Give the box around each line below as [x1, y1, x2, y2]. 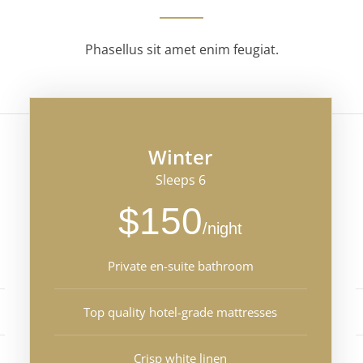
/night [203, 219, 243, 237]
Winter [148, 143, 213, 170]
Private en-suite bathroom [107, 257, 254, 274]
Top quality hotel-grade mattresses [83, 303, 278, 320]
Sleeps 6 [155, 170, 206, 189]
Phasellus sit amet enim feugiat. [84, 40, 279, 58]
